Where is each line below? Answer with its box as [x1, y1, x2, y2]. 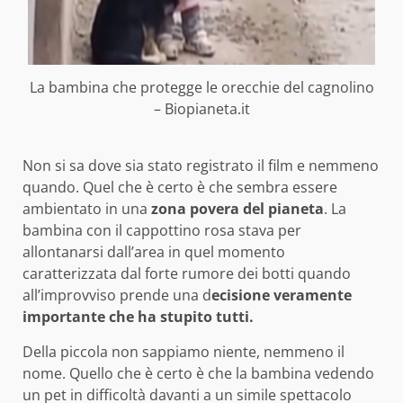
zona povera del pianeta [148, 198, 324, 219]
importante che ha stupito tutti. [22, 306, 254, 327]
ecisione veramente [211, 284, 352, 305]
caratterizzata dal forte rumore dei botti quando [22, 263, 351, 283]
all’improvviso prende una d [22, 284, 211, 305]
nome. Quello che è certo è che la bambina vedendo [22, 363, 374, 383]
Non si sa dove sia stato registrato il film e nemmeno [22, 155, 379, 175]
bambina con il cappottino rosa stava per [22, 219, 301, 240]
